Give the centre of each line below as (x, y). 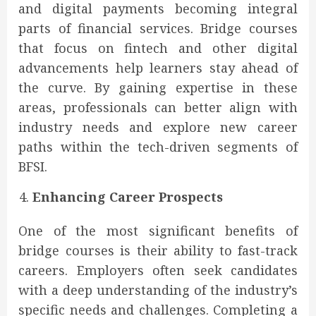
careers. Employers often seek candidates (158, 271)
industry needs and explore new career (158, 127)
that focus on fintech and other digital (158, 48)
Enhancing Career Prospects (128, 197)
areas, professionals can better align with (158, 108)
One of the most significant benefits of (158, 231)
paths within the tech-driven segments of (158, 147)
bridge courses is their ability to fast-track (158, 251)
